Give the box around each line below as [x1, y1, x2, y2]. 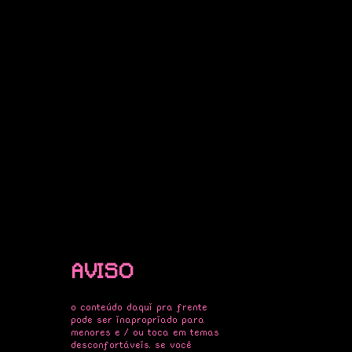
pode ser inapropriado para [70, 313, 204, 326]
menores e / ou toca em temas [70, 326, 219, 339]
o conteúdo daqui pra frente [70, 301, 207, 313]
